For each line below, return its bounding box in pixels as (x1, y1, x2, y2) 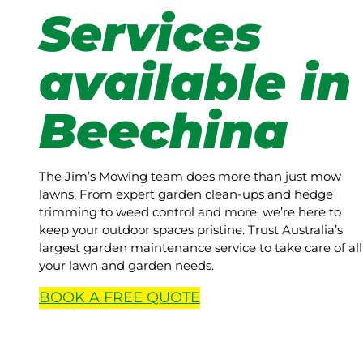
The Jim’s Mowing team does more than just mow (39, 169, 341, 185)
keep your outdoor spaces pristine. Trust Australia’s (39, 222, 343, 238)
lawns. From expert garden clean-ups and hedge (39, 186, 333, 203)
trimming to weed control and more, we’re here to (39, 204, 341, 220)
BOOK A (39, 288, 104, 307)
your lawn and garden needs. (39, 258, 214, 274)
